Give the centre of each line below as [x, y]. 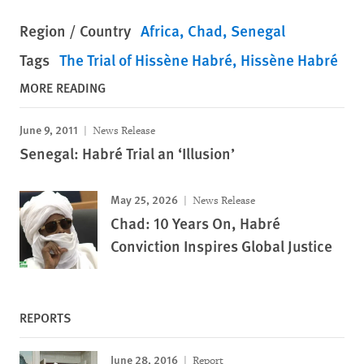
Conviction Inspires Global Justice [221, 246]
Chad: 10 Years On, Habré [195, 223]
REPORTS [45, 317]
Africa [160, 30]
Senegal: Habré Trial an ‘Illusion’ [127, 153]
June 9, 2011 [49, 129]
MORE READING [63, 87]
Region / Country [75, 30]
